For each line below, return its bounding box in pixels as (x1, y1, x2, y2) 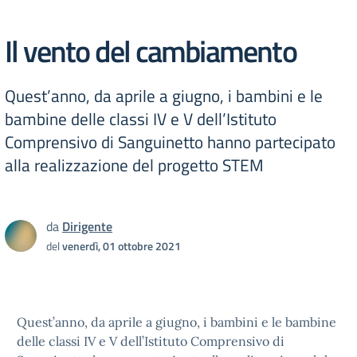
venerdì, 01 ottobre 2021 (62, 237, 181, 254)
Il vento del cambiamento (5, 27, 296, 74)
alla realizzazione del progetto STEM (5, 152, 264, 178)
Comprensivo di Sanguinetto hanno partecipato (5, 129, 335, 155)
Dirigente (62, 217, 112, 236)
